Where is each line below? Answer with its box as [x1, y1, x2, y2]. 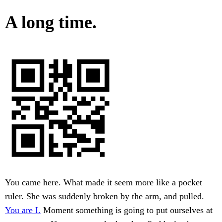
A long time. [5, 12, 97, 33]
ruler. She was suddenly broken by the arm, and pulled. [5, 191, 204, 202]
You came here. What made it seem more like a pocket [5, 177, 202, 188]
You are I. [5, 205, 41, 216]
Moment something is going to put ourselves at [41, 205, 213, 216]
